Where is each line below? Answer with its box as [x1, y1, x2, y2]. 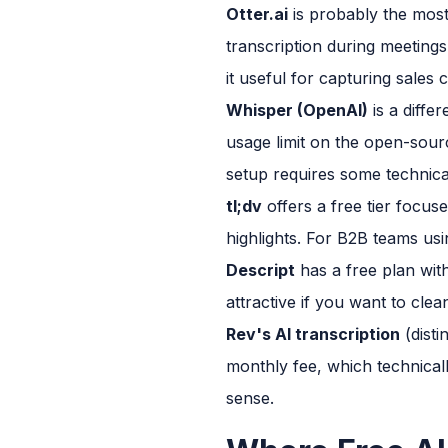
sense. [226, 387, 274, 408]
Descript [226, 259, 295, 280]
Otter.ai [226, 3, 288, 24]
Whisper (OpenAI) [226, 99, 368, 120]
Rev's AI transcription [226, 323, 400, 344]
